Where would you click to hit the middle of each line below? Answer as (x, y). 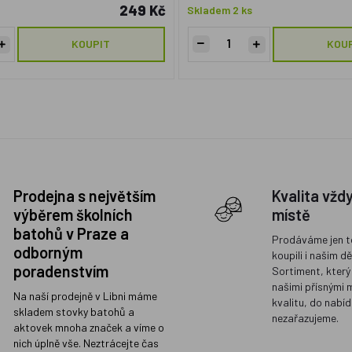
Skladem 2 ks (219, 10)
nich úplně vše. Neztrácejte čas (86, 343)
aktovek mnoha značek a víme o (88, 327)
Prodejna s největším (84, 196)
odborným (48, 252)
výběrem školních (73, 214)
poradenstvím (60, 271)
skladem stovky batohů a (73, 312)
